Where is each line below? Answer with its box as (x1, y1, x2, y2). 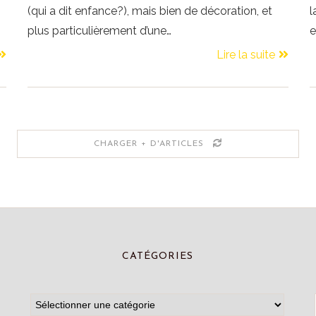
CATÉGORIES (122, 250, 194, 262)
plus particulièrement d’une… (28, 23, 172, 37)
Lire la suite (216, 47, 275, 61)
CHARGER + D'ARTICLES (94, 139, 204, 148)
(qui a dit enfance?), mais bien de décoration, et (28, 4, 273, 18)
